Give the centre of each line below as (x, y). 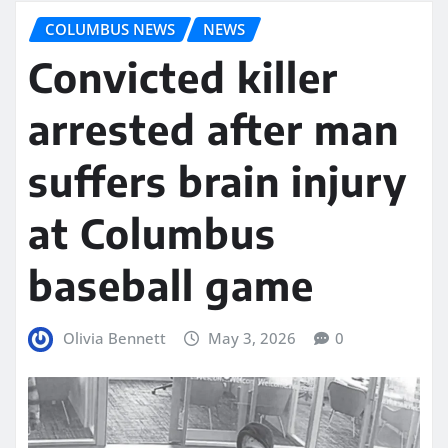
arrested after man (213, 129)
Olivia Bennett (114, 338)
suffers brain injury (217, 181)
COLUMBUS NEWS (110, 28)
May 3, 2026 (252, 338)
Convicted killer (183, 77)
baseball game (171, 285)
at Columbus (152, 233)
